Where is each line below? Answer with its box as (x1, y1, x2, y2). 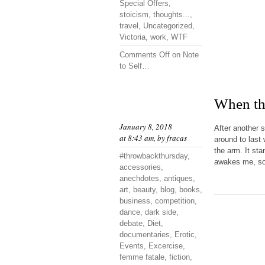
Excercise (148, 241, 183, 250)
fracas (167, 132, 187, 143)
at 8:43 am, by (119, 132, 167, 143)
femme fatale (119, 253, 164, 261)
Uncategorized (143, 21, 192, 30)
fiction (169, 253, 190, 261)
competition (155, 196, 195, 205)
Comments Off (119, 50, 170, 59)
